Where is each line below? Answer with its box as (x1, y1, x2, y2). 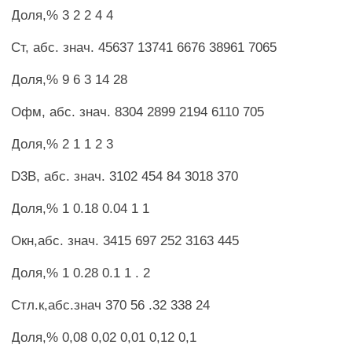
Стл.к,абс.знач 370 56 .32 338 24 (11, 297, 211, 313)
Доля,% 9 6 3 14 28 (11, 71, 128, 87)
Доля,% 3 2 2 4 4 (11, 7, 114, 23)
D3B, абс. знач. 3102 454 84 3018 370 (11, 168, 239, 184)
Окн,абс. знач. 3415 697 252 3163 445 (11, 233, 240, 248)
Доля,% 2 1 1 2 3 (11, 136, 114, 152)
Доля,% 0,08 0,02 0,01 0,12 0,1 (11, 329, 197, 345)
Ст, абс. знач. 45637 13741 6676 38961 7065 (11, 39, 277, 55)
